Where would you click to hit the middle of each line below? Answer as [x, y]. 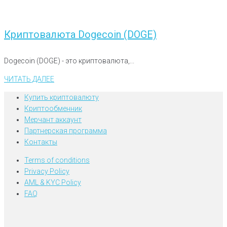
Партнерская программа [66, 131]
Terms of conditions [57, 160]
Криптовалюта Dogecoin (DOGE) [80, 34]
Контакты [41, 142]
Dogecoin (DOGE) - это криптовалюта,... [69, 61]
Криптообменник [53, 109]
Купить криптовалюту [62, 98]
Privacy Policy [47, 172]
